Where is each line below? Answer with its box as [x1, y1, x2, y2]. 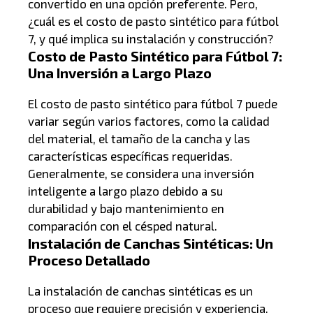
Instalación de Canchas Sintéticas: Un [28, 234, 273, 252]
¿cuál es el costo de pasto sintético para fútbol [28, 13, 279, 28]
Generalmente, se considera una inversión [28, 166, 254, 180]
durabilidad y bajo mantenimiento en [28, 201, 224, 215]
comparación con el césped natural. [28, 218, 217, 233]
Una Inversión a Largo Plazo [28, 64, 212, 81]
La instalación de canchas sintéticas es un [28, 283, 253, 298]
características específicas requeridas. [28, 148, 233, 163]
